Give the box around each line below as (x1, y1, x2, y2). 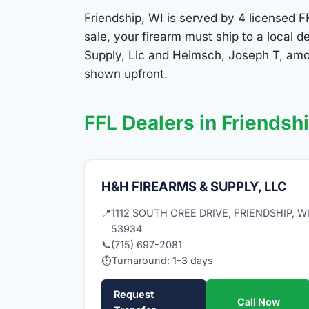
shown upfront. (84, 66, 168, 81)
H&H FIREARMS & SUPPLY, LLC (101, 178, 287, 194)
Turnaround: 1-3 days (112, 254, 213, 266)
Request (114, 288, 154, 300)
